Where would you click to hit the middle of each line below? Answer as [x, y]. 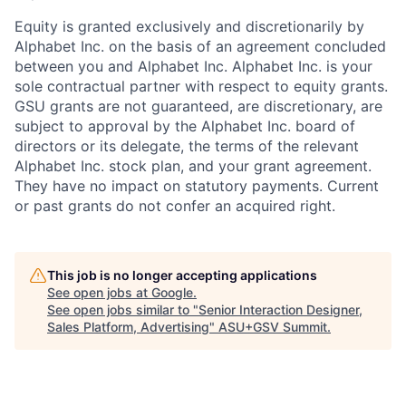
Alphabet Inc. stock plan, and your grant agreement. [193, 165]
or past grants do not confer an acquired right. [175, 205]
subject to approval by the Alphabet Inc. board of [185, 126]
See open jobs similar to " [123, 309]
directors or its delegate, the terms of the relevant [187, 145]
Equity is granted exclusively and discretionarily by [189, 26]
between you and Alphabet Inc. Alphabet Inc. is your [193, 66]
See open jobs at [99, 292]
